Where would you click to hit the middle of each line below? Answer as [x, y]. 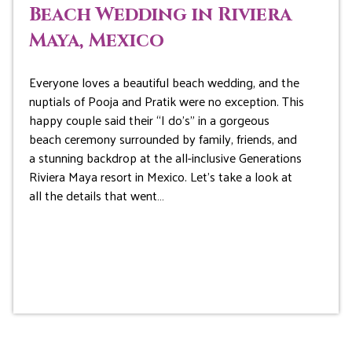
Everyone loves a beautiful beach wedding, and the [164, 82]
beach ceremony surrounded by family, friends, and [163, 139]
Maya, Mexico [96, 41]
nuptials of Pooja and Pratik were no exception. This [166, 101]
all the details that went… [96, 196]
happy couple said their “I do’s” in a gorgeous [149, 120]
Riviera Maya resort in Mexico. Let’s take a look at [160, 177]
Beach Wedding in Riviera [160, 15]
